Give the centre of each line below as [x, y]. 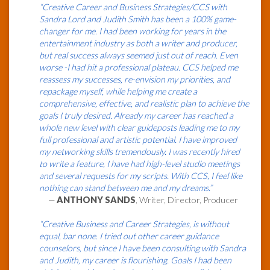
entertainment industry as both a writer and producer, [138, 43]
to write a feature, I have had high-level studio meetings [140, 164]
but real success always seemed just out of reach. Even [139, 55]
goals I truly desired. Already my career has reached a [136, 116]
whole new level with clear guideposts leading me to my [139, 128]
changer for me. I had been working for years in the [133, 31]
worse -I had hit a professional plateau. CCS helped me [139, 67]
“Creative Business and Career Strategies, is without [134, 224]
